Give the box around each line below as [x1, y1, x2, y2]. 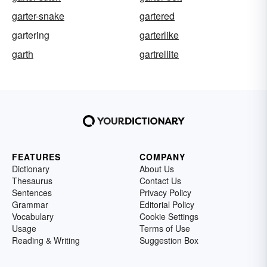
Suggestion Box [139, 234, 198, 246]
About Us [139, 162, 174, 175]
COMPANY [139, 150, 185, 163]
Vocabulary [12, 210, 54, 222]
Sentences [12, 186, 52, 198]
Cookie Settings [139, 210, 198, 222]
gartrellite [139, 46, 179, 61]
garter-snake [12, 8, 64, 23]
